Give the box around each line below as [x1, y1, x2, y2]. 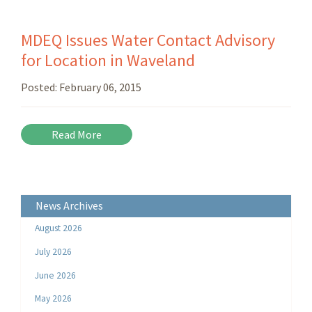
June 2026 [35, 269, 77, 281]
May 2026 [35, 292, 72, 305]
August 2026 [35, 222, 83, 235]
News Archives [35, 198, 103, 213]
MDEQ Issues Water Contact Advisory [21, 29, 275, 52]
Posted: [21, 80, 59, 95]
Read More [52, 127, 102, 142]
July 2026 [35, 245, 72, 258]
